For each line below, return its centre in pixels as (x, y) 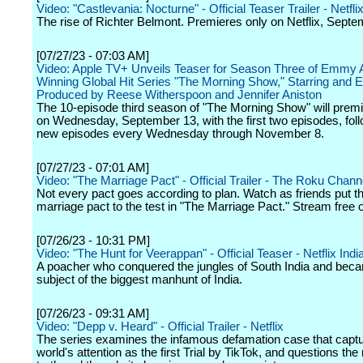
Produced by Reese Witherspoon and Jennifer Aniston (179, 95)
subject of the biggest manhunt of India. (139, 280)
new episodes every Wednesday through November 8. (180, 134)
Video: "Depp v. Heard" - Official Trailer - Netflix (160, 327)
